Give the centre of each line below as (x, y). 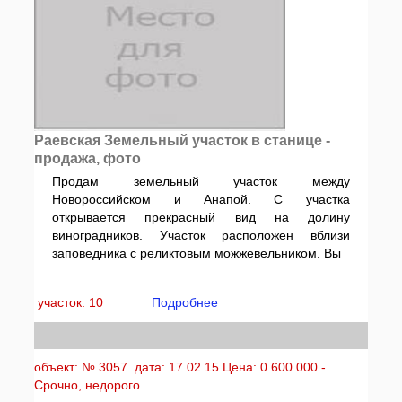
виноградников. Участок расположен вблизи (201, 235)
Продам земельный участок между (201, 181)
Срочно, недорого (87, 385)
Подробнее (185, 302)
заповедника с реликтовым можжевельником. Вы (197, 253)
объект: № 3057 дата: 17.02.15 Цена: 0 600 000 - (180, 367)
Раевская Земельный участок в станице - (183, 140)
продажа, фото (88, 158)
